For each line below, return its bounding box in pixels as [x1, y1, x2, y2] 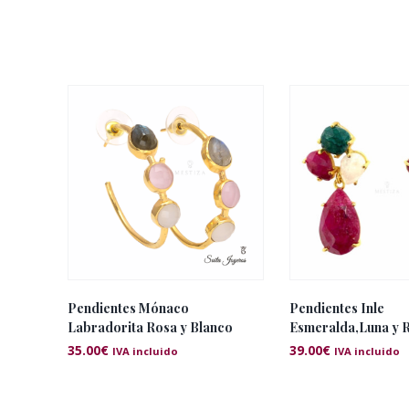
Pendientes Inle [288, 299, 384, 317]
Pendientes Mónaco [68, 299, 189, 317]
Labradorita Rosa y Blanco [68, 318, 233, 336]
